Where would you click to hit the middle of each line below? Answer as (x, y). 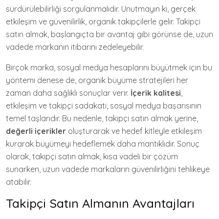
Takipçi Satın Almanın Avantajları (100, 203)
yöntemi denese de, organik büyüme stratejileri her (97, 80)
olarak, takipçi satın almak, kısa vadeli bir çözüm (92, 156)
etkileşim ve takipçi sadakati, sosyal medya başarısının (104, 106)
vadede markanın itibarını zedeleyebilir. (75, 47)
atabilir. (19, 182)
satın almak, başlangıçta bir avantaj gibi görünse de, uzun (109, 34)
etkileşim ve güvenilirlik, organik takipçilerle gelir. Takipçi (103, 22)
